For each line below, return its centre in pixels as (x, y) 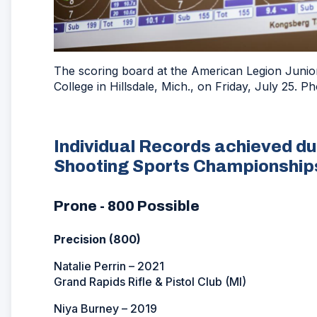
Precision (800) (97, 239)
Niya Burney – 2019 (105, 308)
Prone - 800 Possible (127, 206)
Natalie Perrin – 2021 (109, 266)
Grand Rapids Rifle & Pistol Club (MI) (150, 281)
